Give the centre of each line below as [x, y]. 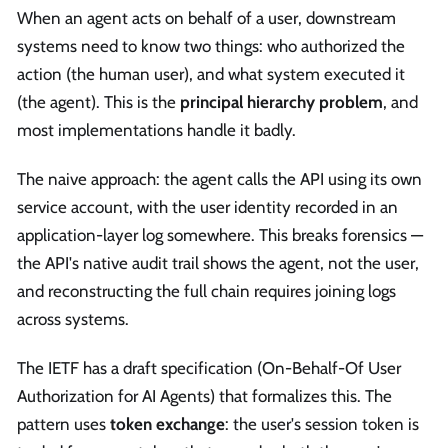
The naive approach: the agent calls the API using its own [219, 178]
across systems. [73, 318]
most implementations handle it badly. [156, 129]
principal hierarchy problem [281, 101]
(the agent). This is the [98, 101]
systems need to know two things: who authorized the [211, 45]
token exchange [167, 424]
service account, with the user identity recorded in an [207, 206]
